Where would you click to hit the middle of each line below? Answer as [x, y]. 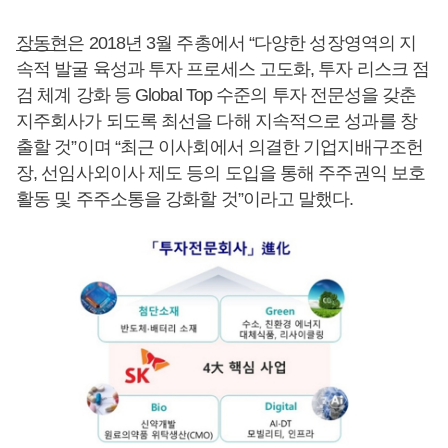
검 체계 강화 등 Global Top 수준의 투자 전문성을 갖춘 [216, 94]
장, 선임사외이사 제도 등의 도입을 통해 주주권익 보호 [221, 172]
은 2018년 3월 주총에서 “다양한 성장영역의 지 [242, 42]
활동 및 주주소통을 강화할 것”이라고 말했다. [185, 198]
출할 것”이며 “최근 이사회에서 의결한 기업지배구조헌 [219, 146]
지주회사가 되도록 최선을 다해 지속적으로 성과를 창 [216, 120]
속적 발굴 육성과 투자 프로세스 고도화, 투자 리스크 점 [223, 68]
